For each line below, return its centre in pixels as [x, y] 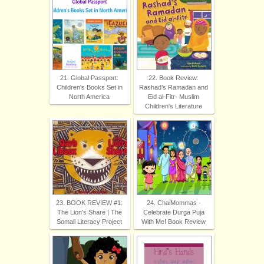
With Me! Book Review [174, 222]
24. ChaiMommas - [174, 203]
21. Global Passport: [89, 78]
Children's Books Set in [89, 88]
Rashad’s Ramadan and [174, 88]
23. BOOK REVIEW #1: [89, 203]
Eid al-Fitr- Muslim [174, 97]
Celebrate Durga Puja [174, 212]
